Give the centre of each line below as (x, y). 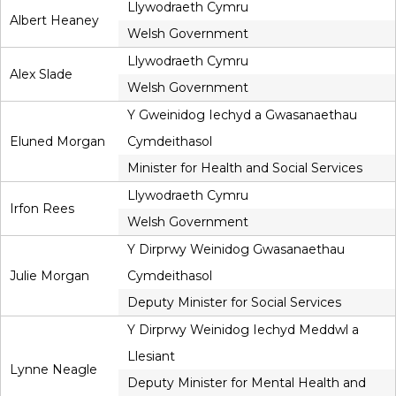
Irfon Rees (42, 209)
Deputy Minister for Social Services (234, 303)
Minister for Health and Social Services (245, 168)
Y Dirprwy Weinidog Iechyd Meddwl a (243, 330)
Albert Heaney (54, 21)
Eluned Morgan (57, 142)
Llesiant (151, 357)
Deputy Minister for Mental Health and (247, 383)
